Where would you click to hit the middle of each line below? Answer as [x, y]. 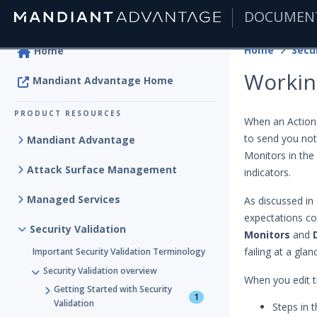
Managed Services [74, 199]
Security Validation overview [100, 271]
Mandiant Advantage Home [103, 80]
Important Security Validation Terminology [119, 252]
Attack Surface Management [102, 169]
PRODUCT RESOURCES [68, 113]
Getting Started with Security [113, 289]
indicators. [267, 172]
